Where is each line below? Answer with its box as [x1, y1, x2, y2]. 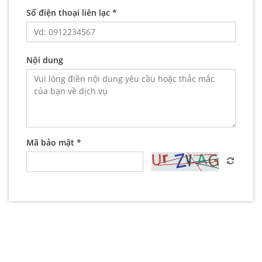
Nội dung [26, 54, 63, 65]
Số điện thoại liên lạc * [26, 6, 117, 18]
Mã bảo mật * [26, 136, 81, 148]
